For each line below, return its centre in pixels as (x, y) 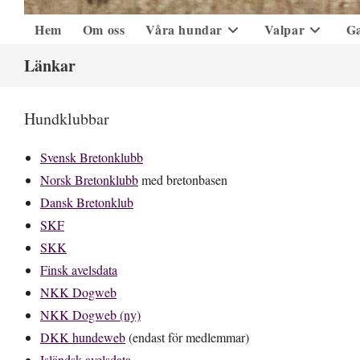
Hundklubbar (67, 119)
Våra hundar (184, 29)
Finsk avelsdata (79, 270)
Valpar (284, 29)
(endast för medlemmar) (187, 337)
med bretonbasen (183, 180)
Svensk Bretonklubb (92, 157)
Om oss (104, 29)
